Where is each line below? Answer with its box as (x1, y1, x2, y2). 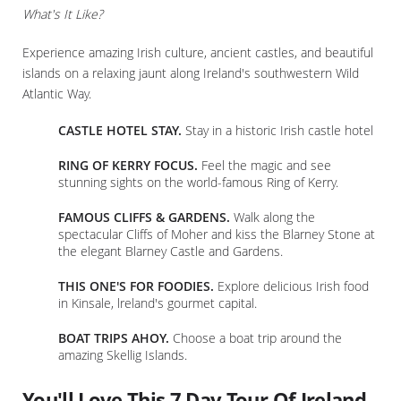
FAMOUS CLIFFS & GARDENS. (58, 208, 230, 226)
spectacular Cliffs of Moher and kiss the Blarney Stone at (58, 225, 375, 243)
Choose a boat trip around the (169, 328, 342, 346)
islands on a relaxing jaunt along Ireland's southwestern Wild (22, 64, 359, 81)
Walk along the (230, 208, 315, 226)
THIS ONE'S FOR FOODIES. (58, 277, 214, 294)
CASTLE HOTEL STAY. (58, 121, 182, 139)
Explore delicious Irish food (214, 277, 369, 294)
